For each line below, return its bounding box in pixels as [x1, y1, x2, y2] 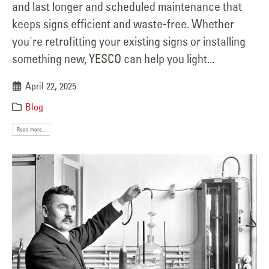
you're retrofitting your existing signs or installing [12, 33, 246, 49]
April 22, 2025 [25, 79, 77, 92]
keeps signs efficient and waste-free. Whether [12, 16, 234, 31]
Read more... [17, 125, 46, 133]
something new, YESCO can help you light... [12, 50, 214, 66]
